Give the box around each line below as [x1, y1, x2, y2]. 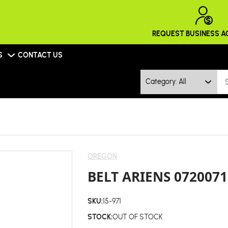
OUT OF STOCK [112, 212, 162, 221]
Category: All [146, 77, 186, 86]
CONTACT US [18, 50, 63, 60]
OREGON [88, 152, 117, 161]
